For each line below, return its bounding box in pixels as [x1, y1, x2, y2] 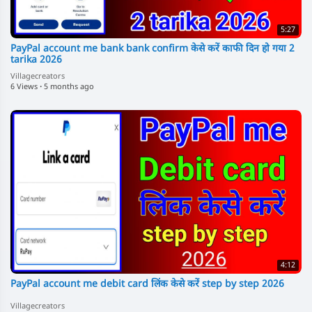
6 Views [10, 81, 38, 92]
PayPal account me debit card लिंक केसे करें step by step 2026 [10, 278, 284, 292]
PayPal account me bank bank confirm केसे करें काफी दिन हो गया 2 [10, 42, 295, 56]
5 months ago [44, 81, 94, 92]
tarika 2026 [10, 53, 62, 67]
